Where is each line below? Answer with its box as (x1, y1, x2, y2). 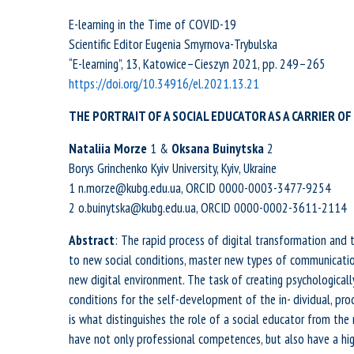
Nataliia (69, 140, 111, 158)
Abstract (69, 232, 115, 250)
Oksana (171, 140, 209, 158)
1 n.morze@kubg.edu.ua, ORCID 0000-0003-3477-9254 (69, 179, 331, 198)
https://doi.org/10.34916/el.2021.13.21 (69, 75, 259, 93)
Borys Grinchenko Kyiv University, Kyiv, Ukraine (69, 160, 277, 178)
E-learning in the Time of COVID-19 (69, 16, 236, 34)
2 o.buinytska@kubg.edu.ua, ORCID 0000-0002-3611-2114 (69, 199, 347, 217)
